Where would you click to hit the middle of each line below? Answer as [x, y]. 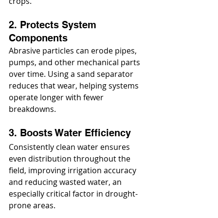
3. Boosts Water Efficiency [70, 133]
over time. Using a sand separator [72, 74]
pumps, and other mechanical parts [75, 63]
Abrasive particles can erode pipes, [74, 51]
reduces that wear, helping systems [75, 86]
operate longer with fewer [57, 98]
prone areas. [32, 206]
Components [38, 38]
